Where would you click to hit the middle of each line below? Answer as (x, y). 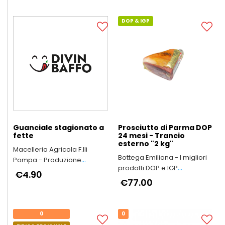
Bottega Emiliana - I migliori (162, 157)
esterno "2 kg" (145, 144)
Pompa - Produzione (47, 160)
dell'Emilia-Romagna (152, 179)
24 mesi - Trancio (151, 136)
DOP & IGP (135, 21)
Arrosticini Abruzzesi (46, 171)
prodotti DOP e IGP (148, 168)
